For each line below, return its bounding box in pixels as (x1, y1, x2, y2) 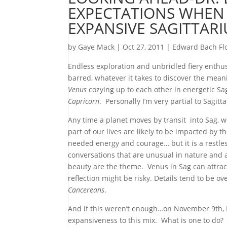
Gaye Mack (78, 42, 115, 52)
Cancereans (68, 185, 105, 195)
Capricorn (68, 96, 100, 106)
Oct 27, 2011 (123, 42, 165, 52)
